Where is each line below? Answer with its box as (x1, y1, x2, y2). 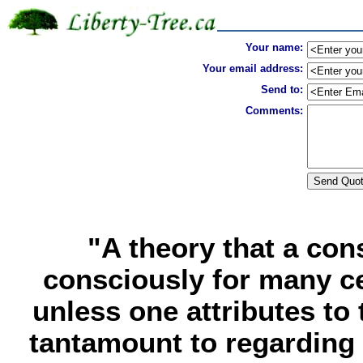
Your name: (246, 41, 303, 53)
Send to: (261, 83, 303, 96)
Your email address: (203, 62, 303, 75)
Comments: (246, 105, 303, 117)
